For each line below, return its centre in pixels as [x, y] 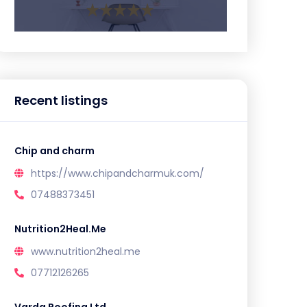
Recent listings [61, 100]
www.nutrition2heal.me [86, 251]
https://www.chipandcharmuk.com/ [118, 173]
